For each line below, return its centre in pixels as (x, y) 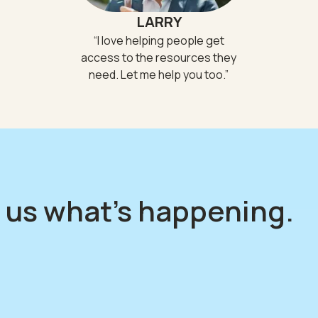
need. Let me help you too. (157, 75)
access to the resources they (159, 57)
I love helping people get (160, 40)
